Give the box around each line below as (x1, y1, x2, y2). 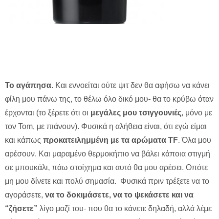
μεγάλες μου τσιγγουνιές (90, 109, 181, 117)
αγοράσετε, (5, 191, 45, 199)
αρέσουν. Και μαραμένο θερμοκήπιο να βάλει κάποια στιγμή (5, 150, 210, 158)
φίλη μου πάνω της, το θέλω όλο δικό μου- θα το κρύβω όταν (5, 95, 214, 104)
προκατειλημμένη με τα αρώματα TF (43, 136, 178, 145)
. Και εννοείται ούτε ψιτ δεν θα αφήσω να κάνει (51, 81, 210, 90)
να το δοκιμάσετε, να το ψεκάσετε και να (45, 191, 194, 199)
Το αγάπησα (5, 81, 51, 90)
